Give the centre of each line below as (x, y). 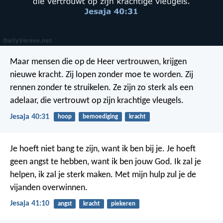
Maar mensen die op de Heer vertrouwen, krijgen (98, 62)
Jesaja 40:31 (30, 117)
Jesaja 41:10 (30, 203)
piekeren (123, 204)
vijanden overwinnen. (49, 188)
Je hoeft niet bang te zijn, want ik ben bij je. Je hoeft (103, 149)
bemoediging (100, 117)
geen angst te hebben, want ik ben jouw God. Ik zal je (106, 162)
